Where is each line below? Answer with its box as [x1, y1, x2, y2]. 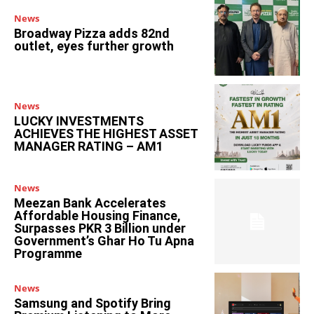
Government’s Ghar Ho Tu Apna [14, 233, 194, 248]
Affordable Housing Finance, [14, 207, 181, 223]
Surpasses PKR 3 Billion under [14, 220, 186, 235]
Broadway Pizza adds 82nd [14, 25, 170, 41]
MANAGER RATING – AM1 [14, 139, 163, 154]
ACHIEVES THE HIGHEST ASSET [14, 126, 198, 142]
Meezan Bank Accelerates [14, 195, 166, 210]
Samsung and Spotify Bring [14, 295, 171, 310]
